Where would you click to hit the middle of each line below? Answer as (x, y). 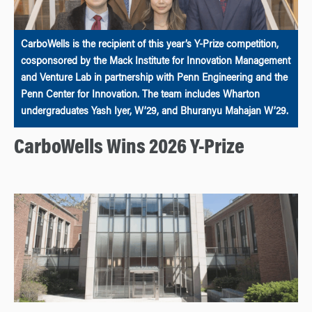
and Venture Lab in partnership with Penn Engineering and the (154, 78)
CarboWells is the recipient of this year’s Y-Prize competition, (150, 45)
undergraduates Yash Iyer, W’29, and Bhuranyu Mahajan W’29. (155, 112)
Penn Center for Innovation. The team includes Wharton (140, 95)
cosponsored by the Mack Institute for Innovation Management (156, 62)
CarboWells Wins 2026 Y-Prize (129, 148)
